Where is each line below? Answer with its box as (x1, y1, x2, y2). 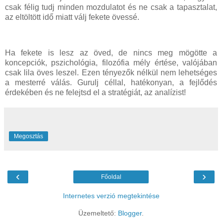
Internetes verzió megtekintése (62, 191, 160, 200)
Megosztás (14, 132, 43, 140)
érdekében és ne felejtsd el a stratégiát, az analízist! (5, 88, 186, 97)
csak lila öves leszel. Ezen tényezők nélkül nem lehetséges (5, 68, 217, 77)
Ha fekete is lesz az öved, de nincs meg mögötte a (5, 48, 217, 57)
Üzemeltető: (78, 209, 118, 217)
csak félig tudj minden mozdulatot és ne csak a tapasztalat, (5, 3, 217, 12)
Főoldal (101, 173, 121, 180)
